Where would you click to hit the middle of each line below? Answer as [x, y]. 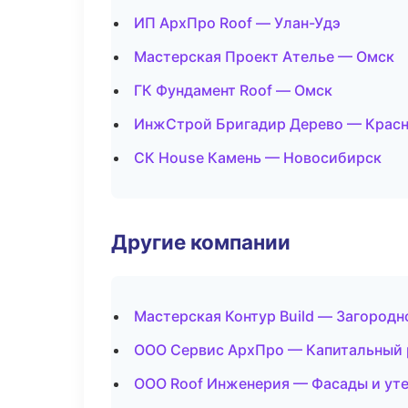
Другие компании [201, 242]
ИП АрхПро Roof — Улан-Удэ [237, 23]
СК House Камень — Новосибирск [258, 158]
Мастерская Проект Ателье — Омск [264, 56]
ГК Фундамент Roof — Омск [233, 90]
